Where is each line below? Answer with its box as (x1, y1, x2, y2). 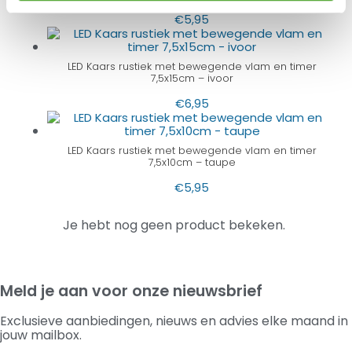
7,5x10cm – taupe (148, 155, 236, 169)
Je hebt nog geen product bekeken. (63, 215, 285, 234)
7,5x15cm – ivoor (150, 71, 233, 85)
